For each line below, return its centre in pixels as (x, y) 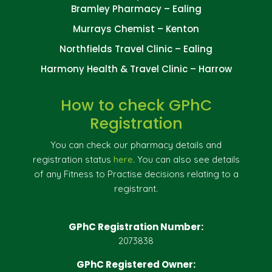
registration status (73, 159)
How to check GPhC (136, 105)
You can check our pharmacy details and (136, 144)
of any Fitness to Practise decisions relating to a (136, 174)
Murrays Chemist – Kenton (136, 29)
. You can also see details (186, 159)
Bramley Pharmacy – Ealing (136, 8)
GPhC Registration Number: (136, 226)
